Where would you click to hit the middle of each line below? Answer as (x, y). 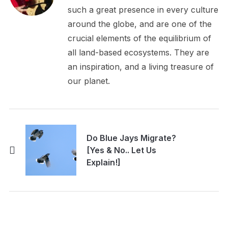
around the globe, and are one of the (139, 24)
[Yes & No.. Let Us (121, 150)
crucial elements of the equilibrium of (139, 38)
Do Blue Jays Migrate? (131, 138)
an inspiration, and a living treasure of (140, 66)
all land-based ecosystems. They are (138, 52)
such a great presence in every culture (143, 9)
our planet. (89, 81)
